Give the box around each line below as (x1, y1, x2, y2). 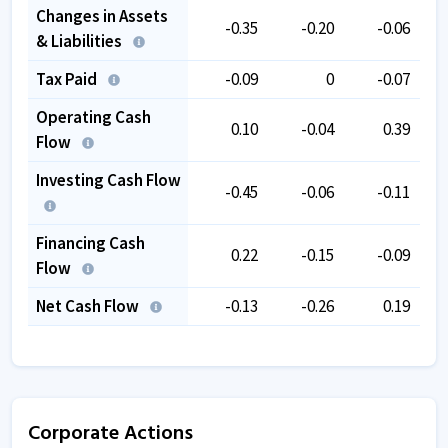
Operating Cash (36, 105, 151, 128)
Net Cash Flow (36, 294, 142, 317)
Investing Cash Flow (36, 168, 181, 191)
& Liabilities (36, 29, 125, 52)
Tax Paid (36, 67, 100, 90)
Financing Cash (36, 231, 145, 254)
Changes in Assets (36, 4, 168, 27)
